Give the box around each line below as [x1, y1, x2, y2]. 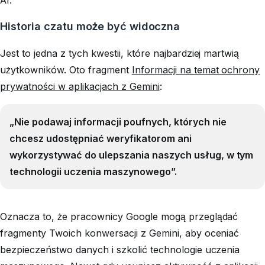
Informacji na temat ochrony [131, 63, 260, 76]
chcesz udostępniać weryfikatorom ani [9, 132, 192, 144]
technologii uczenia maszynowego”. [9, 165, 177, 177]
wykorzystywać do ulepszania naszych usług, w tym [9, 148, 254, 161]
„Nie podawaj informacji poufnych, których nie [9, 115, 227, 128]
